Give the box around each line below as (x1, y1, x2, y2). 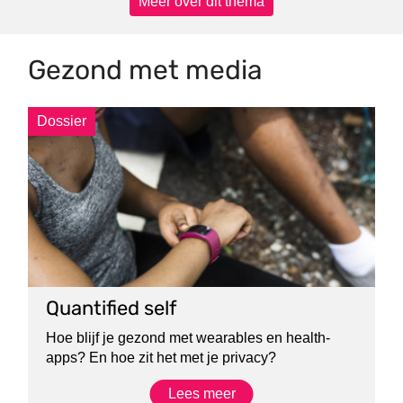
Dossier (37, 112, 87, 129)
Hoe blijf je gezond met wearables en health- (46, 330, 331, 345)
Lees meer (167, 386, 236, 401)
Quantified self (46, 296, 177, 320)
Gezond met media (28, 53, 264, 86)
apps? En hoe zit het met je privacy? (46, 350, 277, 365)
